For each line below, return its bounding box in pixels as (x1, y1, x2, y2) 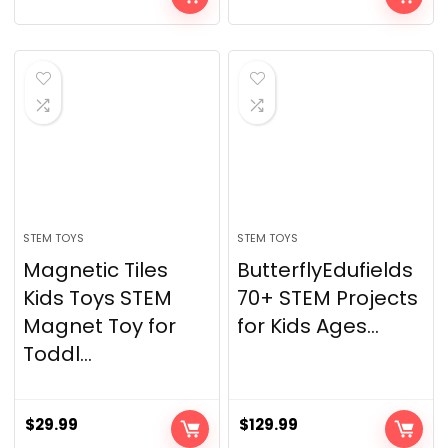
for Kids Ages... (237, 312, 380, 340)
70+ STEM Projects (237, 284, 419, 312)
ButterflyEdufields (237, 256, 414, 284)
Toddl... (23, 340, 93, 368)
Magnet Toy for (23, 312, 177, 340)
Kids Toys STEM (23, 284, 173, 312)
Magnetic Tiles (23, 256, 169, 284)
